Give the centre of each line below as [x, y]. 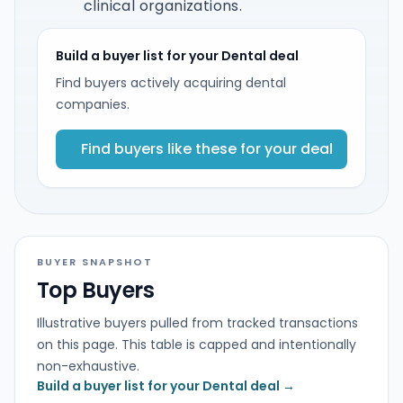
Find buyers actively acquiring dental [171, 83]
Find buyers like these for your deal [207, 149]
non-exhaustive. [88, 366]
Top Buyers [95, 290]
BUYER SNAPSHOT [95, 262]
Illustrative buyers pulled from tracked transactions [197, 323]
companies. [93, 104]
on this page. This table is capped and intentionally [197, 345]
